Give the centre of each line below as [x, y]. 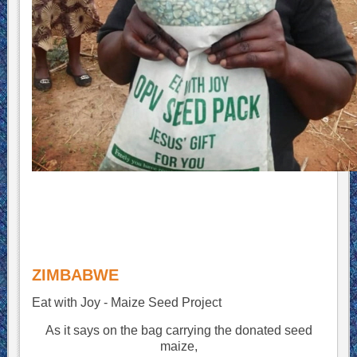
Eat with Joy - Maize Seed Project [126, 302]
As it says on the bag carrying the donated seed [178, 330]
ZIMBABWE [75, 275]
